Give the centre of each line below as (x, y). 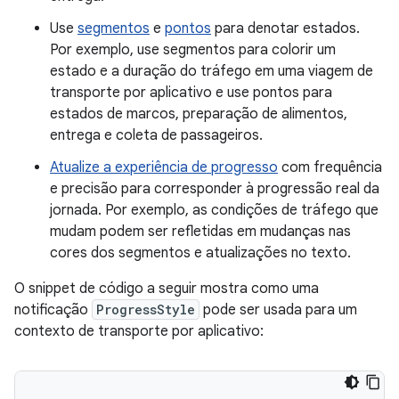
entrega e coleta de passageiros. (156, 135)
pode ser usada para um (278, 309)
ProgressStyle (146, 309)
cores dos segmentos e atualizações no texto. (200, 252)
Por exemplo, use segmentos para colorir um (193, 49)
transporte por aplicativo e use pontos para (191, 92)
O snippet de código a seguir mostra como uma (167, 288)
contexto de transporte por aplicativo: (139, 331)
